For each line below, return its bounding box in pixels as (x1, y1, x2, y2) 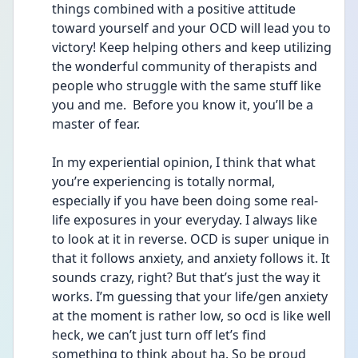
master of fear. (52, 115, 143, 133)
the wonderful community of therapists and (52, 58, 317, 75)
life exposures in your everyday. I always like (52, 211, 317, 229)
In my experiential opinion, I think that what (52, 153, 316, 171)
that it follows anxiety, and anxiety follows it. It (52, 249, 330, 267)
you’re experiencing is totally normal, (52, 173, 275, 190)
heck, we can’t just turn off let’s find (52, 326, 266, 344)
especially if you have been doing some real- (52, 192, 318, 209)
